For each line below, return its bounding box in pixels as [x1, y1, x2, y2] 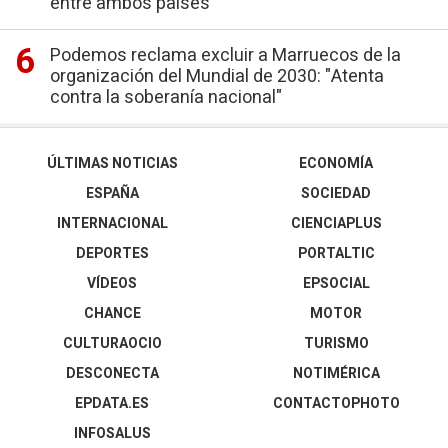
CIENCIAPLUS [290, 213, 382, 234]
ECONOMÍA [299, 153, 373, 174]
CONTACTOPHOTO [272, 393, 400, 414]
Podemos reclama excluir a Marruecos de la [50, 42, 401, 69]
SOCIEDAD [301, 183, 371, 204]
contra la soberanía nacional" [50, 84, 282, 111]
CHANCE [83, 303, 141, 324]
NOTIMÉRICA [292, 363, 380, 384]
